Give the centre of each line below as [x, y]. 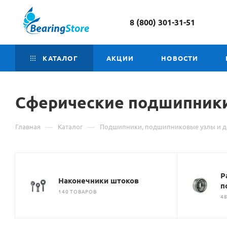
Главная [28, 126]
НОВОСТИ [180, 58]
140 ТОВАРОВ [78, 191]
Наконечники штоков [99, 180]
